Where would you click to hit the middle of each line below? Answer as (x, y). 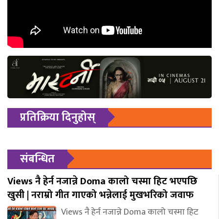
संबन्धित (37, 159)
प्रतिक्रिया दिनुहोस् (58, 118)
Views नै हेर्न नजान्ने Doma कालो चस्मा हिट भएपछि (102, 182)
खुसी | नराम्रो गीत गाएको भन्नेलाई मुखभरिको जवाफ (100, 195)
